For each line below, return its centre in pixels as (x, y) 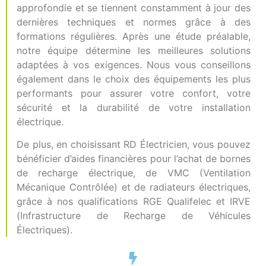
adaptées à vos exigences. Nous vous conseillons (134, 64)
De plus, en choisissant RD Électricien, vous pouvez (134, 145)
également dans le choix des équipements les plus (134, 79)
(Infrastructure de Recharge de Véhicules (134, 216)
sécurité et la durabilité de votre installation (134, 107)
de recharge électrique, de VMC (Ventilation (134, 173)
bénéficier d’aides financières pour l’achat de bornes (134, 159)
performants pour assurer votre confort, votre (134, 93)
